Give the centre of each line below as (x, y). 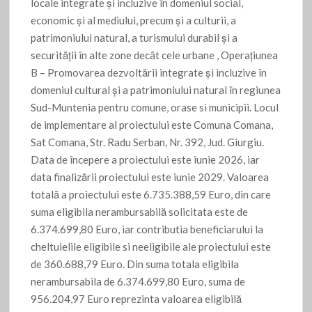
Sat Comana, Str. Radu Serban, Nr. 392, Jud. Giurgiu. (148, 142)
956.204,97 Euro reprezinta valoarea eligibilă (136, 299)
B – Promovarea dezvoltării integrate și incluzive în (149, 73)
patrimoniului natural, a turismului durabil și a (134, 38)
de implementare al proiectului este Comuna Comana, (152, 125)
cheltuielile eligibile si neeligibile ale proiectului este (151, 247)
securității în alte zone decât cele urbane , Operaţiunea (155, 55)
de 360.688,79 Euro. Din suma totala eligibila (135, 264)
